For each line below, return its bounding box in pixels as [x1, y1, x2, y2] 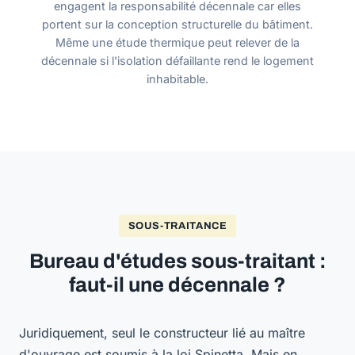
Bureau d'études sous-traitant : [29, 250, 326, 272]
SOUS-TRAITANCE [128, 220, 227, 231]
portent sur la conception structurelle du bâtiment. [42, 17, 313, 31]
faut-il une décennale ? [69, 274, 286, 296]
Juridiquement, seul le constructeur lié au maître [19, 325, 305, 341]
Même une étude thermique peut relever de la [55, 36, 300, 49]
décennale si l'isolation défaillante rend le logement [41, 54, 314, 67]
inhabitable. [147, 72, 208, 86]
